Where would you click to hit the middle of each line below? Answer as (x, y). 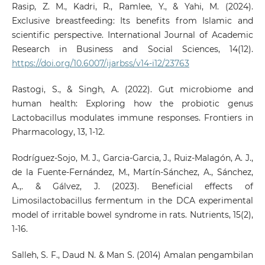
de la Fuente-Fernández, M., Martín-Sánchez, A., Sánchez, (132, 172)
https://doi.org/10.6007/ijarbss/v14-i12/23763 (100, 64)
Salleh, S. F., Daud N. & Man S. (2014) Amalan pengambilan (132, 255)
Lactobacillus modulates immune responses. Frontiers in (132, 118)
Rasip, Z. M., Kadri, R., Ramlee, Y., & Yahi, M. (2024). (132, 7)
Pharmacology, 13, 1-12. (58, 132)
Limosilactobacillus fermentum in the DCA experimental (132, 201)
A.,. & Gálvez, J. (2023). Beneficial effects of (132, 187)
